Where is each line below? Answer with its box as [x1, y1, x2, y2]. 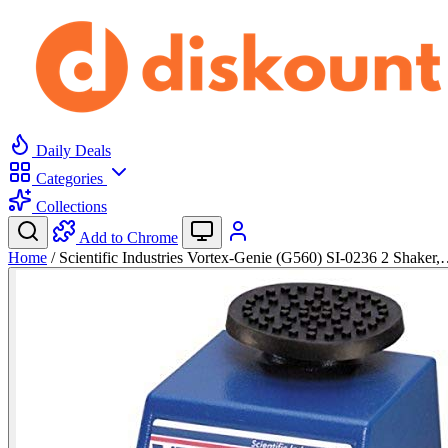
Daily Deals [32, 142, 111, 159]
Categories [32, 170, 107, 187]
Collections [32, 198, 107, 215]
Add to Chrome [79, 229, 178, 246]
